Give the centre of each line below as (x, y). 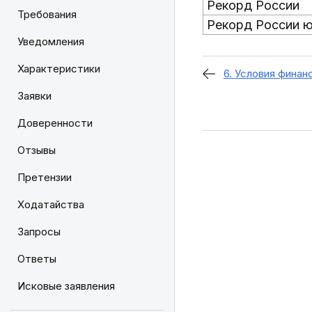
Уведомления (51, 41)
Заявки (34, 96)
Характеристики (59, 69)
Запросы (39, 232)
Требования (47, 14)
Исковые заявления (66, 286)
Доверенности (55, 123)
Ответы (37, 259)
